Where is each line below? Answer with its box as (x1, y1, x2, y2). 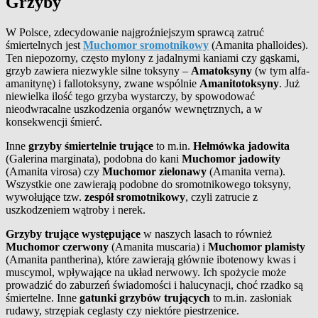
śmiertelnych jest (6, 38, 83, 51)
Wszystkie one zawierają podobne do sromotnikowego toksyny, (6, 177, 291, 190)
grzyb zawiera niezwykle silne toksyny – (6, 64, 191, 77)
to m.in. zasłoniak (210, 291, 292, 304)
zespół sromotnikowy (84, 190, 185, 203)
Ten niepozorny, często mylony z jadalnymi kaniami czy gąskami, (6, 51, 300, 64)
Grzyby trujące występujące (6, 227, 141, 240)
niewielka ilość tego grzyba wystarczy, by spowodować (6, 89, 255, 102)
